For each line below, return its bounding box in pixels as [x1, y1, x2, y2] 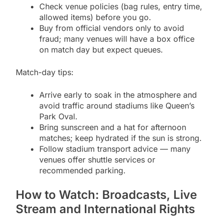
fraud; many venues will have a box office [39, 34, 194, 44]
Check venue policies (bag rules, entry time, [39, 1, 202, 12]
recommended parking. [39, 165, 126, 176]
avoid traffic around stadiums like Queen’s [39, 101, 194, 111]
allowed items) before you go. [39, 12, 151, 23]
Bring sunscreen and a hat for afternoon [39, 122, 186, 133]
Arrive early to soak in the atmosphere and [39, 90, 197, 100]
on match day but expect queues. [39, 45, 163, 55]
